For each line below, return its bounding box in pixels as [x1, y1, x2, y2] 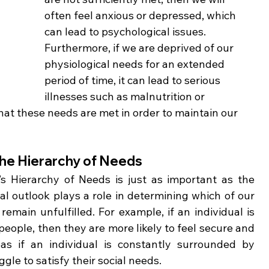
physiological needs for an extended [44, 56, 227, 71]
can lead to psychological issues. [44, 24, 208, 38]
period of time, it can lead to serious [44, 73, 223, 87]
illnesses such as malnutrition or [44, 89, 207, 103]
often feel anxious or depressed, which [44, 8, 238, 22]
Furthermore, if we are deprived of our [44, 40, 236, 55]
